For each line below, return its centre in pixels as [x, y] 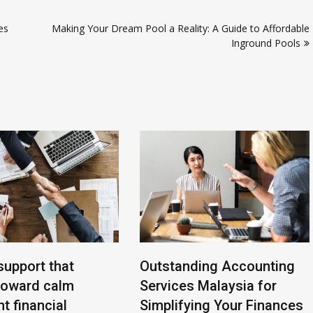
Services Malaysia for [208, 285]
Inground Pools [266, 43]
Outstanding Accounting [217, 266]
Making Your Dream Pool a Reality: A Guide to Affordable [181, 28]
